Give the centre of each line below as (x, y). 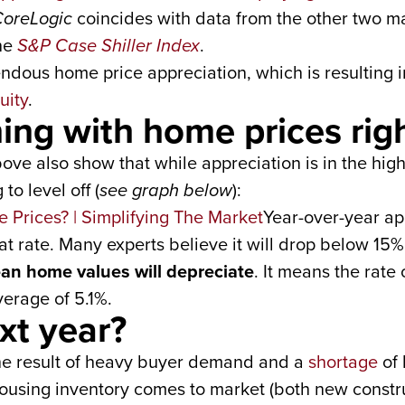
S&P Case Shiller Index (108, 45)
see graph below (166, 190)
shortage (343, 362)
